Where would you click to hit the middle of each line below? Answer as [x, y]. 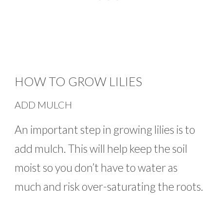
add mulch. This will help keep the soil [101, 149]
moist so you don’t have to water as [96, 168]
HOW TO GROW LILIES [78, 82]
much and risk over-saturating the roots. [109, 187]
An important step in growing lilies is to [105, 130]
